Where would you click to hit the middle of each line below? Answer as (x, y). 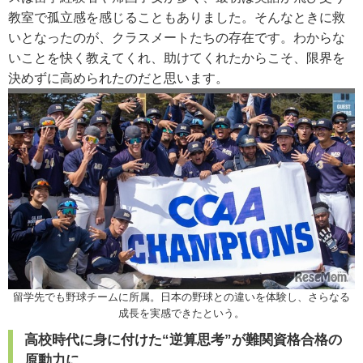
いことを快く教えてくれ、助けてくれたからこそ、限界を (177, 58)
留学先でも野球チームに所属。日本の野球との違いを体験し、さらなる (181, 297)
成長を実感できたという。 (181, 313)
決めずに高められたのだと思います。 (118, 78)
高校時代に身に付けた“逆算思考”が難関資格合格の (183, 340)
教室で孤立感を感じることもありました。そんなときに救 (177, 17)
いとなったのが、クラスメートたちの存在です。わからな (177, 37)
